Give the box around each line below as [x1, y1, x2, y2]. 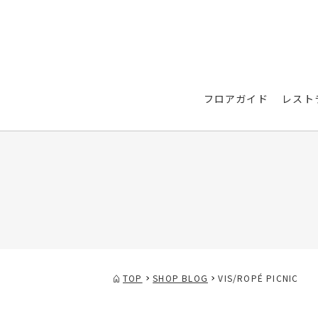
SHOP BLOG [153, 272, 208, 285]
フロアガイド [203, 92, 268, 106]
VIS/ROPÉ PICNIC [218, 272, 299, 285]
